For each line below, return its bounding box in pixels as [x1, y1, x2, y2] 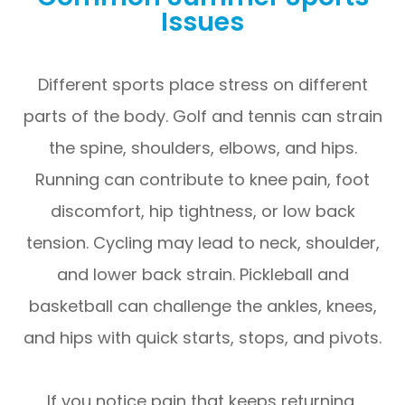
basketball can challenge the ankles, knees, [28, 294, 377, 317]
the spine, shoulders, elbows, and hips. [48, 136, 357, 159]
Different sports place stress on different [37, 72, 368, 96]
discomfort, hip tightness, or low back [50, 199, 355, 222]
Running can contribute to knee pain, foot [35, 167, 370, 191]
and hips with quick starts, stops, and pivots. [24, 325, 381, 349]
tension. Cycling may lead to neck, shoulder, [25, 231, 380, 254]
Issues [161, 3, 244, 40]
